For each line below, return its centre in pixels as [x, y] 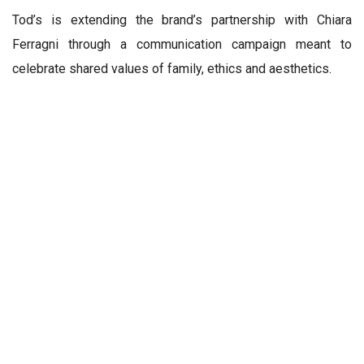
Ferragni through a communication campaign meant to [182, 44]
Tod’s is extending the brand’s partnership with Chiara [182, 19]
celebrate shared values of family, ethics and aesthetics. [172, 68]
